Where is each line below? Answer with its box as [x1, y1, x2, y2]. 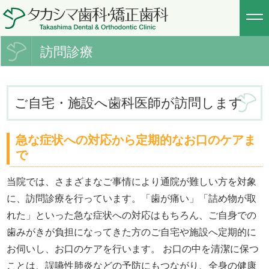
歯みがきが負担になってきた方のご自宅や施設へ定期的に [7, 227, 257, 237]
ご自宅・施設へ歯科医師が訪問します [14, 95, 243, 110]
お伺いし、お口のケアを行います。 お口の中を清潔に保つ [7, 244, 259, 254]
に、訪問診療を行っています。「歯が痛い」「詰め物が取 [7, 193, 257, 204]
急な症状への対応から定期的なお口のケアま [16, 133, 256, 147]
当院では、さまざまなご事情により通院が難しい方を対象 [7, 177, 257, 187]
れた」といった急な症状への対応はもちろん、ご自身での [7, 210, 257, 220]
